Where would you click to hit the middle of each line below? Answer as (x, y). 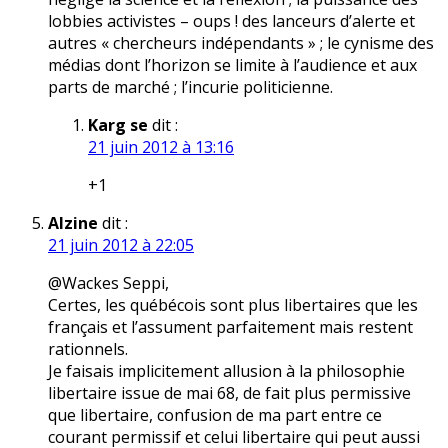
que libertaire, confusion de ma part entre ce (215, 415)
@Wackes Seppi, (108, 283)
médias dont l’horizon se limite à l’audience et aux (232, 65)
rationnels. (88, 349)
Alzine (73, 223)
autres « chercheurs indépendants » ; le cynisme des (241, 43)
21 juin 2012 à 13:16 (161, 147)
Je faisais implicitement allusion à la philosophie (226, 371)
